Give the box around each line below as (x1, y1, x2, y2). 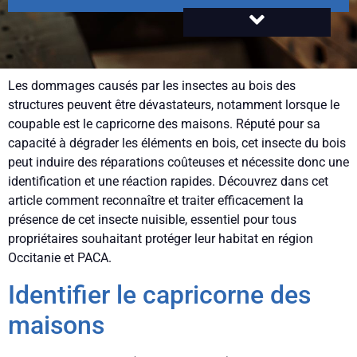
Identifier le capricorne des (8, 279, 311, 310)
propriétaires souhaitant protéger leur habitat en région (8, 231, 313, 247)
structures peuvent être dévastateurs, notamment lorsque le (8, 97, 339, 113)
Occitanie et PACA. (8, 250, 112, 266)
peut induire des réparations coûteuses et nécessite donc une (8, 155, 349, 171)
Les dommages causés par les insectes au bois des (8, 78, 296, 94)
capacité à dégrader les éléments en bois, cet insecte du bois (8, 135, 346, 151)
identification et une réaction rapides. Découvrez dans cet (8, 174, 328, 190)
